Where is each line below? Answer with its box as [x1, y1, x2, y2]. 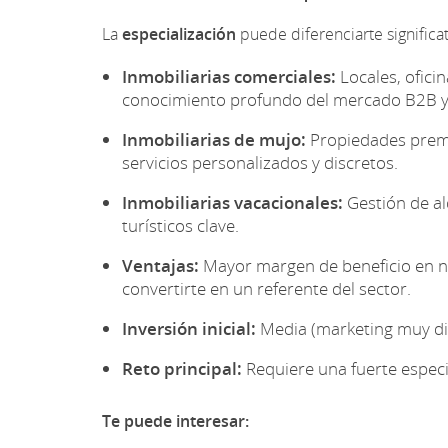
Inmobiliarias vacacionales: [122, 190, 343, 214]
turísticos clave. [122, 213, 239, 237]
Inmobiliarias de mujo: [122, 127, 306, 151]
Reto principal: [122, 356, 242, 380]
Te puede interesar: [102, 409, 249, 432]
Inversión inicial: [122, 316, 256, 340]
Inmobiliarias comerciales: [122, 64, 336, 88]
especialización [122, 22, 236, 45]
